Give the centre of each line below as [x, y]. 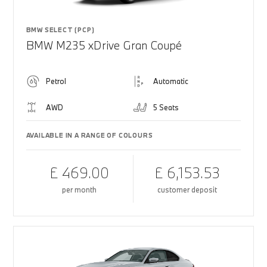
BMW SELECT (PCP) [60, 30]
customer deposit [187, 190]
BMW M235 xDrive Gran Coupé [104, 45]
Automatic [171, 81]
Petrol [56, 81]
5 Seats [166, 107]
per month [80, 190]
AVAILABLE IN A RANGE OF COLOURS [89, 135]
